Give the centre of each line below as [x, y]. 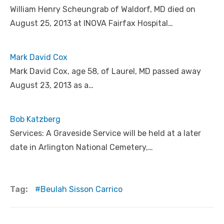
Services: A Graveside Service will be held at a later [105, 133]
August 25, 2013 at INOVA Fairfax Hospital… [91, 23]
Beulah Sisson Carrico [81, 189]
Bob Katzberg [35, 119]
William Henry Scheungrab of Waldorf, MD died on [103, 9]
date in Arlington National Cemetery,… [81, 147]
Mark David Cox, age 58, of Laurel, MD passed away [105, 71]
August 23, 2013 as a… [52, 85]
